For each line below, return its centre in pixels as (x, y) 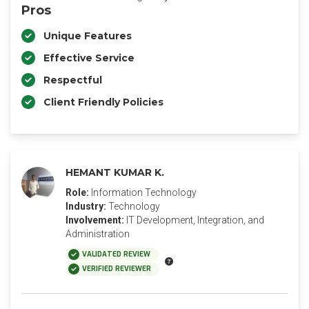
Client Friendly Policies (103, 102)
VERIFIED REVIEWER (117, 269)
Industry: (86, 206)
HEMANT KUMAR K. (115, 172)
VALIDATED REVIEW (116, 254)
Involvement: (95, 220)
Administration (98, 234)
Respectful (73, 80)
